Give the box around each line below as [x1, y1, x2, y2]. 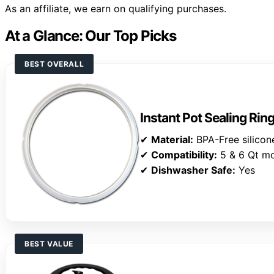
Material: [151, 133, 194, 146]
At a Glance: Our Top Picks [5, 27, 176, 45]
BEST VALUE [24, 239, 73, 249]
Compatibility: [151, 149, 218, 161]
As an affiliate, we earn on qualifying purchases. [5, 2, 226, 15]
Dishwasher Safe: [151, 164, 236, 177]
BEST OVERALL [24, 59, 84, 69]
